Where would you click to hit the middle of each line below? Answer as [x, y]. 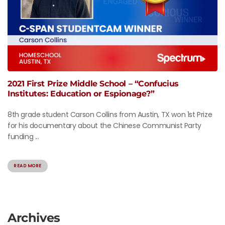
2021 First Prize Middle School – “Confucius [93, 84]
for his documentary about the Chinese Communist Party [104, 126]
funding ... [23, 137]
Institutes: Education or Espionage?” [81, 94]
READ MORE [28, 166]
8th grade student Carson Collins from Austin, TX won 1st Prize [110, 115]
